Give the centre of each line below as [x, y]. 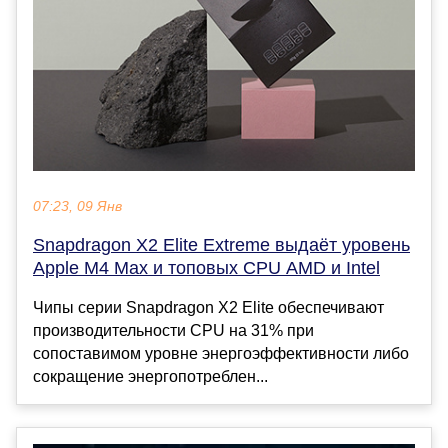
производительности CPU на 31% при [173, 331]
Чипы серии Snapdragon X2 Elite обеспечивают [208, 308]
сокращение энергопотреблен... [150, 377]
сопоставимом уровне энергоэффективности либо [221, 354]
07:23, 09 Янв [77, 207]
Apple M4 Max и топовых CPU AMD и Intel [206, 268]
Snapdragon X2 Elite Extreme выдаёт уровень [221, 245]
